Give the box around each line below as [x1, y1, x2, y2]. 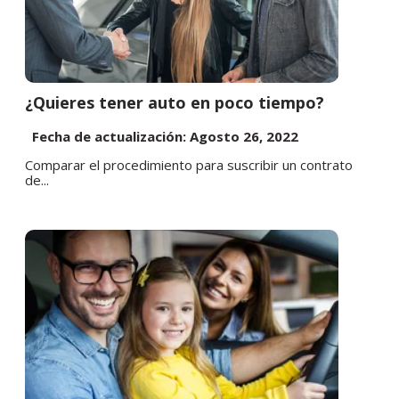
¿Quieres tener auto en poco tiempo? [25, 92, 324, 114]
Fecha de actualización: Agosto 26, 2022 [25, 127, 298, 146]
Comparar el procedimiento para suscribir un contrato [25, 156, 353, 175]
